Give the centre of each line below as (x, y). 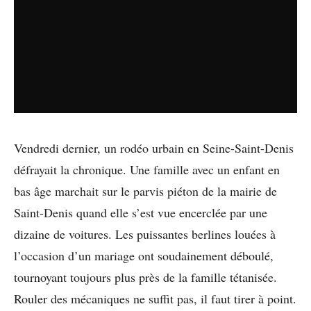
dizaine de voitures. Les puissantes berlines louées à (145, 234)
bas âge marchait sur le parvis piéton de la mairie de (145, 191)
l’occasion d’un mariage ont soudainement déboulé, (144, 255)
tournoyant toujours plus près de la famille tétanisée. (145, 277)
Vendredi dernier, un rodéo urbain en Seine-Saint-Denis (154, 148)
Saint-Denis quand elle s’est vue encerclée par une (141, 212)
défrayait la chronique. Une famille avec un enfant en (147, 169)
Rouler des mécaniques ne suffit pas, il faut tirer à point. (155, 298)
